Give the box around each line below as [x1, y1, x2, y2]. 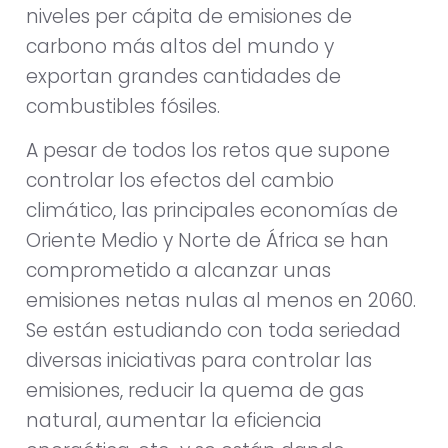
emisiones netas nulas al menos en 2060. [26, 287, 416, 315]
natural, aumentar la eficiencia [26, 407, 322, 435]
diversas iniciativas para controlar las [26, 347, 372, 375]
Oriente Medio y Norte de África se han [26, 227, 389, 255]
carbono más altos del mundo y [26, 32, 334, 60]
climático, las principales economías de [26, 197, 398, 225]
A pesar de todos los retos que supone [26, 137, 390, 165]
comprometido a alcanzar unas [26, 257, 331, 285]
